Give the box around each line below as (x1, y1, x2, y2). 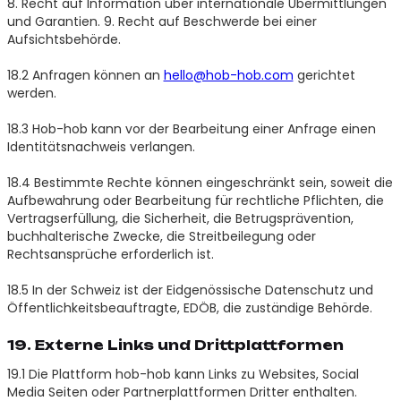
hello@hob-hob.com (163, 65, 294, 84)
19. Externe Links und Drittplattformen (6, 336, 344, 354)
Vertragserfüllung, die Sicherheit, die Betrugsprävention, (6, 209, 354, 227)
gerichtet (293, 65, 355, 84)
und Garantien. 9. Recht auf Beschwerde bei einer (6, 12, 317, 30)
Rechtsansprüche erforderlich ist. (6, 244, 214, 263)
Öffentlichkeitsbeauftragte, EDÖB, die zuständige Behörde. (6, 298, 372, 317)
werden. (6, 83, 56, 102)
